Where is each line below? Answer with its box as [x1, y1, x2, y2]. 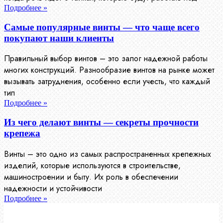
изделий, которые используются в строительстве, [4, 159, 181, 171]
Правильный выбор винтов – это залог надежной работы [4, 53, 208, 65]
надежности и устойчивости [4, 182, 102, 194]
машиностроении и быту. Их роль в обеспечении [4, 171, 178, 183]
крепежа [4, 128, 40, 139]
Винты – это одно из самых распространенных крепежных [4, 148, 211, 160]
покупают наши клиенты [4, 32, 114, 43]
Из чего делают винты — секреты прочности [4, 117, 199, 128]
